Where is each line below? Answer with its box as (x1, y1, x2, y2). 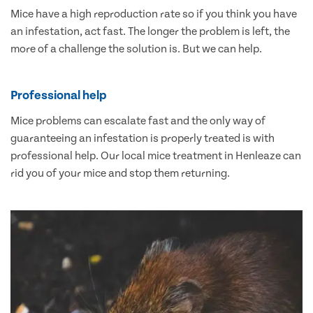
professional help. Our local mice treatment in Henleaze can (10, 150, 301, 163)
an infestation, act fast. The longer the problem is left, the (10, 25, 290, 38)
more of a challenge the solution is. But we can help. (10, 43, 262, 56)
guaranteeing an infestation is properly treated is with (10, 132, 275, 145)
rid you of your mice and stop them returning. (10, 167, 230, 180)
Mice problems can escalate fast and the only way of (10, 115, 265, 128)
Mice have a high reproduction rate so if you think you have (10, 8, 297, 21)
